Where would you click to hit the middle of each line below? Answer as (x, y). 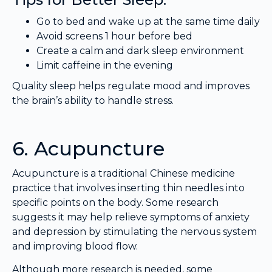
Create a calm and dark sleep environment (140, 51)
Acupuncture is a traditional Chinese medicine (124, 174)
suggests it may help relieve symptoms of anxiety (131, 217)
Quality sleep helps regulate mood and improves (131, 86)
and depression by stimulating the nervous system (134, 232)
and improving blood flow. (75, 246)
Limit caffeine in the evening (105, 66)
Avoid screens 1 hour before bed (114, 36)
